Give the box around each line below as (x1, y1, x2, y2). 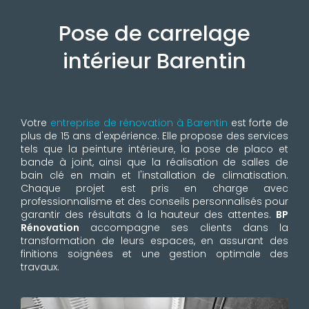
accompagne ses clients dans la (79, 221, 288, 235)
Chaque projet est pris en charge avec (21, 181, 288, 196)
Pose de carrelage (59, 19, 250, 49)
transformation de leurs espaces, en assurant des (21, 234, 288, 248)
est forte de (227, 116, 288, 130)
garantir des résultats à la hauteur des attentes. (21, 208, 276, 222)
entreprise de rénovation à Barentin (47, 116, 228, 130)
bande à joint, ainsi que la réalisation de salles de (21, 155, 288, 170)
